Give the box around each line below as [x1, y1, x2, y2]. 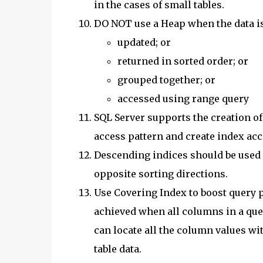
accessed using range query [117, 92, 249, 104]
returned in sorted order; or [117, 55, 248, 67]
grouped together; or [117, 73, 215, 86]
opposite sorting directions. [93, 167, 228, 180]
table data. [93, 242, 141, 255]
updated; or [117, 36, 171, 48]
